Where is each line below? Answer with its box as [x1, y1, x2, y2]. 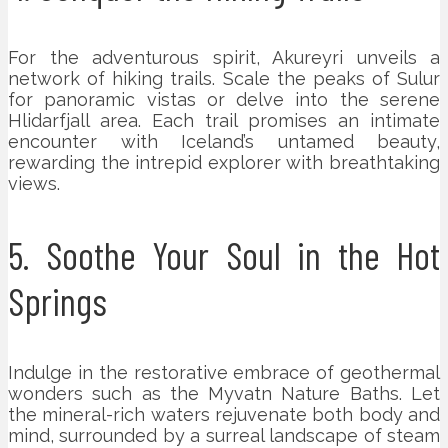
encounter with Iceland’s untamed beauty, [8, 130, 440, 152]
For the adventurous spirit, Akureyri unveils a [8, 46, 440, 68]
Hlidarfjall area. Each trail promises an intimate [8, 109, 440, 131]
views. [8, 172, 60, 194]
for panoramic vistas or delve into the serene [8, 88, 440, 110]
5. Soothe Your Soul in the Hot [8, 231, 440, 278]
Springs [8, 277, 107, 324]
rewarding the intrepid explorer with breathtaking [8, 151, 440, 173]
